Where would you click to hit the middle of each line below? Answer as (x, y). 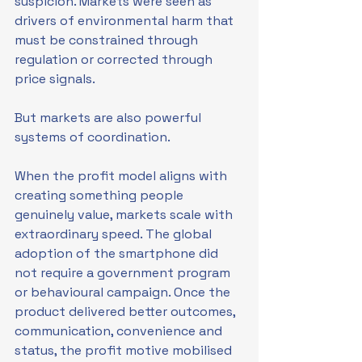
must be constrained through (108, 40)
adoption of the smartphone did (118, 253)
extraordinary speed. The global (115, 234)
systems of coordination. (93, 137)
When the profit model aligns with (122, 176)
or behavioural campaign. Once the (124, 292)
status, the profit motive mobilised (125, 350)
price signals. (55, 79)
